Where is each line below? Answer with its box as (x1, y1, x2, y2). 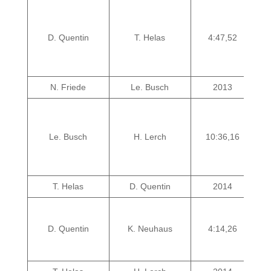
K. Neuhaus (127, 224, 172, 233)
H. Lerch (133, 132, 166, 142)
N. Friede (50, 82, 87, 92)
